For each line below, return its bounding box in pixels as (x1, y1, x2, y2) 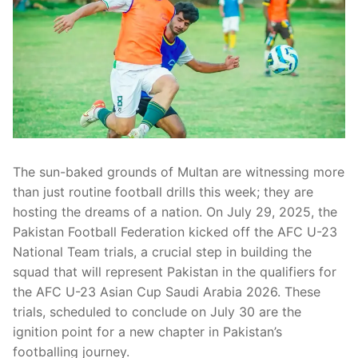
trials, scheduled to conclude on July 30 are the (13, 304, 301, 320)
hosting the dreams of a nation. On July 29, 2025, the (13, 204, 337, 221)
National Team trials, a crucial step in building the (13, 244, 312, 261)
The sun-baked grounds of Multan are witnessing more (13, 164, 344, 181)
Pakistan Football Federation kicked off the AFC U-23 (13, 224, 337, 241)
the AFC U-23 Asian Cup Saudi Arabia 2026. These (13, 284, 320, 300)
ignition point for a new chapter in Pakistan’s (13, 324, 282, 340)
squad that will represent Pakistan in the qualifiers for (13, 264, 336, 280)
